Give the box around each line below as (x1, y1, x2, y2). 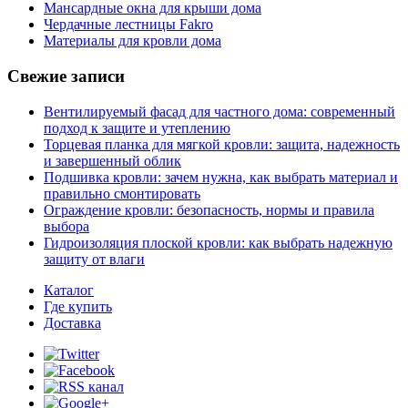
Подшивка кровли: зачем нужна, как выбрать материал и (44, 168, 398, 185)
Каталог (44, 281, 94, 298)
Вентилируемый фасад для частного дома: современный (44, 103, 395, 119)
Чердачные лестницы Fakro (44, 16, 213, 33)
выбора (44, 218, 89, 234)
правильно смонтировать (44, 185, 200, 201)
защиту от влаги (44, 250, 145, 267)
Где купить (44, 298, 112, 314)
